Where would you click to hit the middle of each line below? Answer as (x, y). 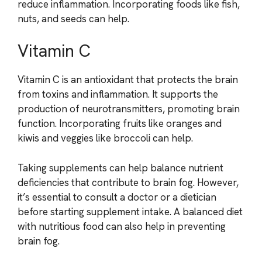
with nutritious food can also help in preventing (122, 226)
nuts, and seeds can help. (73, 18)
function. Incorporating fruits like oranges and (120, 123)
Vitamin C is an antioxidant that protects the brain (128, 80)
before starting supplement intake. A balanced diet (130, 211)
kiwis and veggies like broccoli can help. (105, 138)
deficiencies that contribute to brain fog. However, (128, 182)
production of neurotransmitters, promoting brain (129, 109)
